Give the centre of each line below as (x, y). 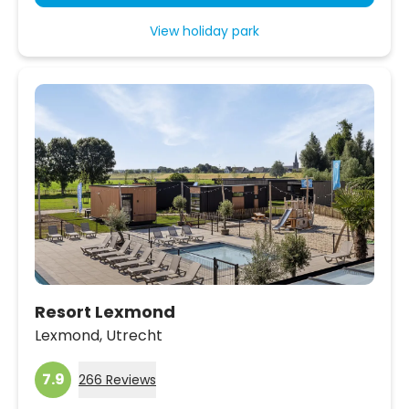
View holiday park (204, 31)
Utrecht (134, 335)
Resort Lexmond (105, 311)
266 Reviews (117, 379)
